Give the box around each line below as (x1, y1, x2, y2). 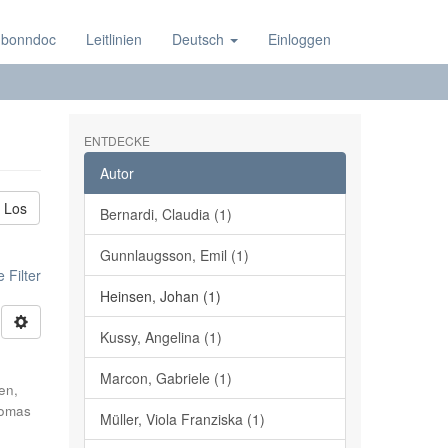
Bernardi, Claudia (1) (99, 204, 232, 224)
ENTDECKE (83, 132, 150, 149)
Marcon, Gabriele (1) (99, 368, 232, 388)
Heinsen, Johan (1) (99, 286, 221, 306)
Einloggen (268, 29, 331, 49)
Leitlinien (86, 29, 142, 49)
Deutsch (172, 29, 228, 49)
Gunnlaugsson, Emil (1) (99, 245, 249, 265)
